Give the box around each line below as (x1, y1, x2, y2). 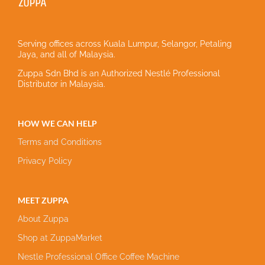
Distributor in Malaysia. (18, 79, 105, 89)
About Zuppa (18, 214, 69, 224)
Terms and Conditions (18, 137, 102, 147)
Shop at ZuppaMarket (18, 233, 102, 243)
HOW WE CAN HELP (18, 118, 97, 128)
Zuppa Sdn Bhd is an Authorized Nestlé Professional (18, 69, 220, 78)
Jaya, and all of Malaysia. (18, 50, 115, 59)
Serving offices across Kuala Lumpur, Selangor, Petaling (18, 39, 232, 49)
